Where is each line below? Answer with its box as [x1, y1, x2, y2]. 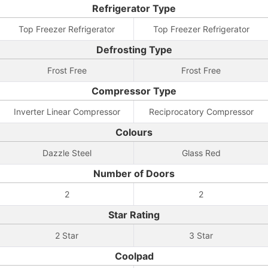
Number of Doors [93, 167, 175, 179]
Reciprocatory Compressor [148, 106, 254, 117]
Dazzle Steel [42, 148, 92, 158]
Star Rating [108, 209, 160, 221]
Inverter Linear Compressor [13, 106, 120, 117]
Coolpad [114, 250, 154, 262]
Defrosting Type [96, 44, 172, 56]
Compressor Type [92, 85, 176, 97]
